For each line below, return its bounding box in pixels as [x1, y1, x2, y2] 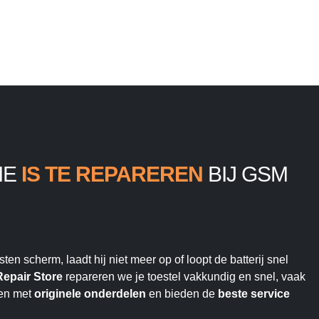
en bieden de [146, 288, 218, 300]
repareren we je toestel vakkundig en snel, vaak [63, 271, 305, 283]
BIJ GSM [203, 162, 288, 187]
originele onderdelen [34, 288, 146, 300]
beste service [218, 288, 290, 300]
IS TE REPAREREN [21, 162, 203, 187]
